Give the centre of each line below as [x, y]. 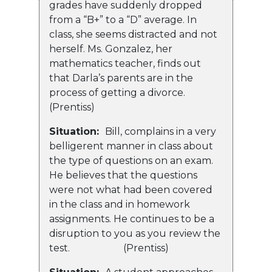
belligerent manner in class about [131, 146]
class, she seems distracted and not [133, 35]
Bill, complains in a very [161, 132]
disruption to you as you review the [135, 234]
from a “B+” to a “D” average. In [123, 20]
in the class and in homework [120, 205]
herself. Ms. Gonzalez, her [111, 49]
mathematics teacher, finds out [125, 64]
